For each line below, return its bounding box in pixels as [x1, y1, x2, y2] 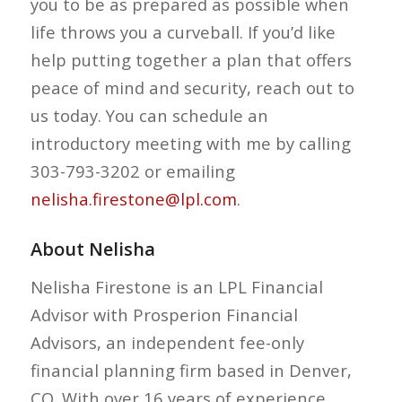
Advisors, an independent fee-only [30, 331, 304, 354]
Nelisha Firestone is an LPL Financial [30, 275, 323, 299]
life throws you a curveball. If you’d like [30, 20, 336, 43]
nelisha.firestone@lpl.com [30, 187, 237, 210]
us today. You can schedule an [30, 103, 268, 127]
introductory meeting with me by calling [30, 131, 351, 154]
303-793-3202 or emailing [30, 159, 235, 182]
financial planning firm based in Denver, [30, 359, 352, 382]
